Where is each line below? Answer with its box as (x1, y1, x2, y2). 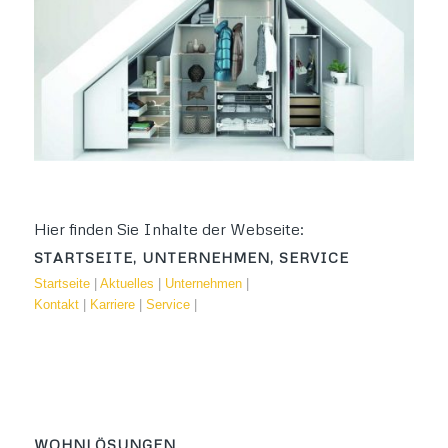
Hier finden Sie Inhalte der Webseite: (33, 218, 304, 239)
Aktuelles (99, 275, 154, 291)
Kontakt (33, 296, 79, 312)
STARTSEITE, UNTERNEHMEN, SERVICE (33, 248, 349, 266)
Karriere (89, 296, 135, 312)
